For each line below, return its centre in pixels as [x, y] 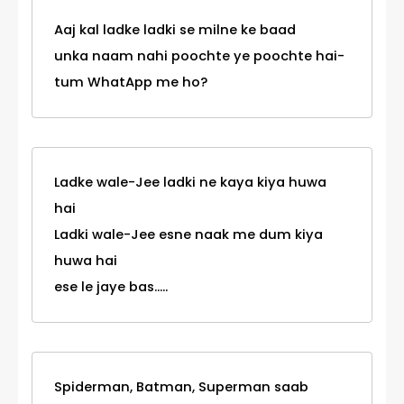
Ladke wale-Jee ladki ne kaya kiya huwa [190, 183]
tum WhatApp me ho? [131, 83]
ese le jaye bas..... [111, 287]
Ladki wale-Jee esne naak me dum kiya [188, 235]
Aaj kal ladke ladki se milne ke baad [175, 30]
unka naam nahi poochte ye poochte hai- [199, 56]
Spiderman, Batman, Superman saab [181, 387]
